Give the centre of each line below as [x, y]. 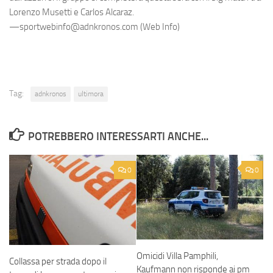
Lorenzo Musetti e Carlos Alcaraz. [73, 12]
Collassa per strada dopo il [58, 262]
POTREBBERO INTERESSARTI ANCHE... [118, 137]
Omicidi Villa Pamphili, [177, 256]
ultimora [91, 94]
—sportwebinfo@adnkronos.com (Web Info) [94, 27]
